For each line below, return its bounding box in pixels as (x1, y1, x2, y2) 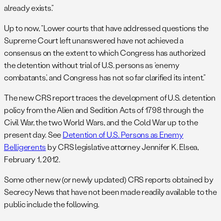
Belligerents (4, 142, 46, 152)
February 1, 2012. (4, 154, 60, 165)
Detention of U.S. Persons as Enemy (62, 129, 184, 140)
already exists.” (4, 2, 54, 13)
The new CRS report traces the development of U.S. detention (4, 92, 216, 103)
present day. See (4, 129, 63, 140)
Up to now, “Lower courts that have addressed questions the (4, 23, 209, 34)
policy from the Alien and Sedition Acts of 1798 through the (4, 105, 204, 115)
